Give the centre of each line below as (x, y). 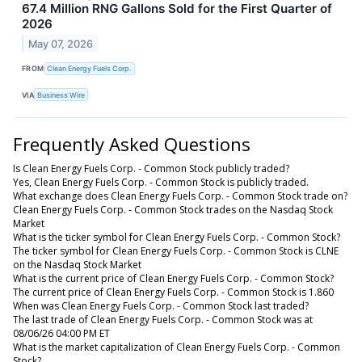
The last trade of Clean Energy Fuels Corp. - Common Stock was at (163, 319)
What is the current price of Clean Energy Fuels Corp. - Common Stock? (173, 278)
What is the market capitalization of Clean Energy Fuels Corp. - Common (177, 347)
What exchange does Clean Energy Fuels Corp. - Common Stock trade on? (180, 196)
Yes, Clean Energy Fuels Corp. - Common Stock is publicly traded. (161, 182)
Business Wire (61, 95)
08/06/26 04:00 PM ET (61, 333)
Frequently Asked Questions (132, 144)
